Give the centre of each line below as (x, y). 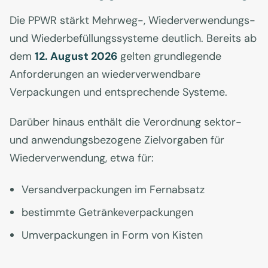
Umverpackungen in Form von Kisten (112, 235)
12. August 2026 (76, 57)
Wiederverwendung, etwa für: (82, 158)
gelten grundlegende (169, 57)
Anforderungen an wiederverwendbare (105, 74)
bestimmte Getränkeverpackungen (107, 213)
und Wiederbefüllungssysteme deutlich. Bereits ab (133, 39)
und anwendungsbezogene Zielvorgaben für (117, 140)
